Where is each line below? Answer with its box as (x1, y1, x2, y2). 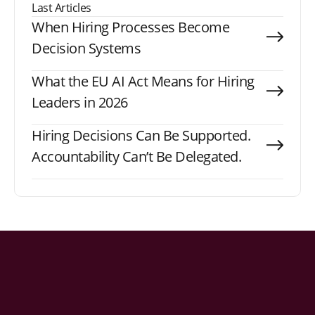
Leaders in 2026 (32, 93, 128, 112)
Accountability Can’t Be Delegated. (32, 147, 241, 166)
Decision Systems (32, 39, 141, 58)
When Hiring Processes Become (32, 18, 229, 37)
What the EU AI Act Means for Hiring (32, 72, 255, 91)
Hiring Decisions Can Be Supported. (32, 126, 250, 145)
